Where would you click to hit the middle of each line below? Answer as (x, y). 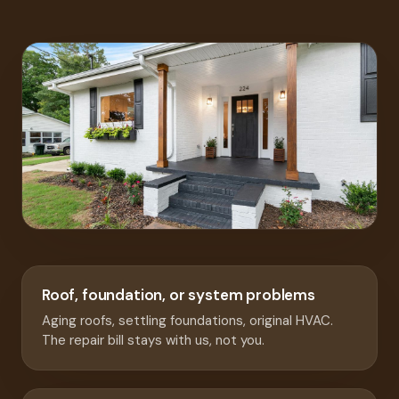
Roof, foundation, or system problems (179, 295)
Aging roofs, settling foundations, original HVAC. (187, 321)
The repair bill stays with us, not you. (153, 341)
